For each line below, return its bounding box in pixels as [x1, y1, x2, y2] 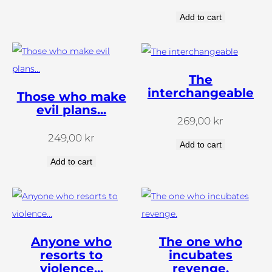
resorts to [40, 247, 103, 262]
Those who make [16, 89, 126, 104]
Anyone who [31, 234, 112, 249]
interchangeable [147, 86, 254, 101]
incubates [168, 247, 233, 262]
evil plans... [36, 103, 107, 118]
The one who [158, 234, 242, 249]
